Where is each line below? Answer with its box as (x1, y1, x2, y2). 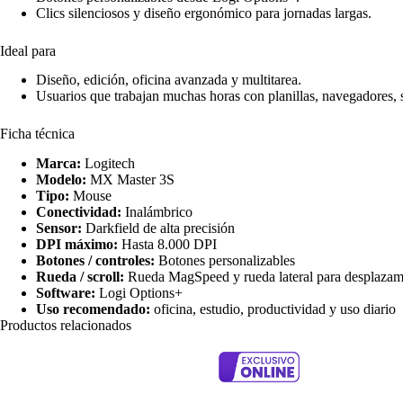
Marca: (36, 156, 81, 172)
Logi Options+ (95, 285, 183, 301)
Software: (36, 285, 95, 301)
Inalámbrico (121, 204, 193, 220)
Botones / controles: (36, 253, 155, 269)
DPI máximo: (36, 237, 118, 253)
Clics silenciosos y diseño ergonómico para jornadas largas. (36, 4, 372, 21)
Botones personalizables (155, 253, 295, 269)
